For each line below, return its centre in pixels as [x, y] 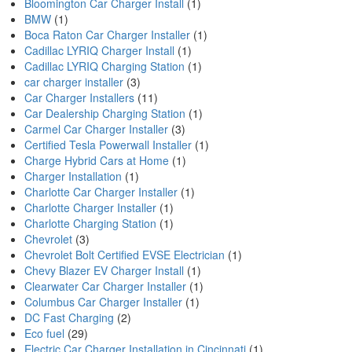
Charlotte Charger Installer [90, 207]
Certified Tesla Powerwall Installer [108, 145]
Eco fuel [44, 333]
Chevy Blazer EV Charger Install [104, 270]
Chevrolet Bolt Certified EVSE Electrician [125, 255]
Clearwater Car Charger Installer [105, 286]
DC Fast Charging [69, 317]
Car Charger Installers [79, 97]
